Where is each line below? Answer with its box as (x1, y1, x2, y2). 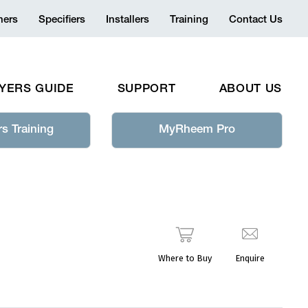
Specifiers (38, 15, 85, 25)
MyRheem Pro (159, 124, 236, 136)
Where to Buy (157, 253, 212, 263)
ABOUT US (219, 83, 282, 96)
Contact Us (229, 15, 283, 25)
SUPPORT (117, 83, 176, 96)
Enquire (235, 253, 265, 263)
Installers (106, 15, 149, 25)
